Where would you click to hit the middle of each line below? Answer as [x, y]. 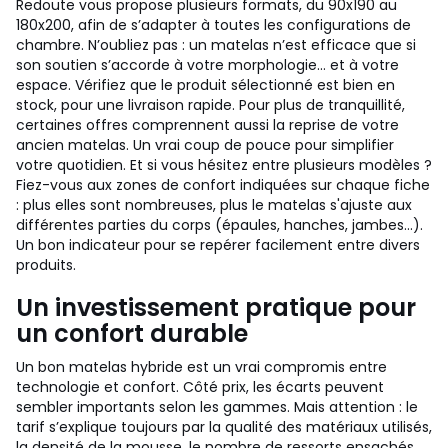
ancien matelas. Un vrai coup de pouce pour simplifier [205, 145]
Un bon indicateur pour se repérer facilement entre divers [218, 245]
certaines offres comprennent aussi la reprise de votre [207, 125]
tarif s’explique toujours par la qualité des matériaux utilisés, [224, 427]
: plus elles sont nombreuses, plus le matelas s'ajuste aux [214, 205]
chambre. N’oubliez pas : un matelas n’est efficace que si [216, 45]
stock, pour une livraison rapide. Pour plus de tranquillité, [210, 105]
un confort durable [132, 333]
